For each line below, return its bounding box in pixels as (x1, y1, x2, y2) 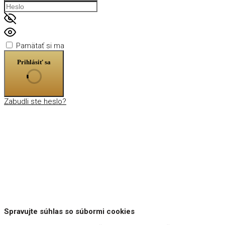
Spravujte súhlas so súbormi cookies (4, 206, 135, 216)
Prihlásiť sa (17, 58, 51, 66)
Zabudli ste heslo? (4, 96, 66, 106)
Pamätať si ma (16, 41, 64, 50)
